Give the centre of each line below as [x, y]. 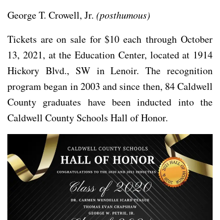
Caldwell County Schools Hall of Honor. [88, 117]
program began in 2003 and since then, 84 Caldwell [110, 86]
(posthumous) [123, 14]
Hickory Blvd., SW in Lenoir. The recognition [110, 70]
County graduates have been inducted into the [110, 102]
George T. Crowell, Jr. [52, 15]
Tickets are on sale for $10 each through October [110, 39]
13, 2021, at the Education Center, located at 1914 [110, 55]
